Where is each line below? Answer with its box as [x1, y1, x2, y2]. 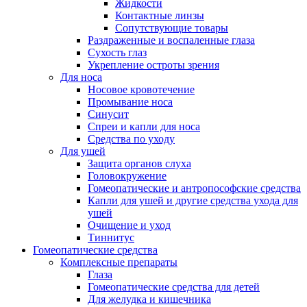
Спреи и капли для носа [88, 121, 200, 133]
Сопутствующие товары [115, 22, 228, 34]
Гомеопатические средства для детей [88, 281, 260, 293]
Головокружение [88, 170, 167, 182]
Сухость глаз [88, 47, 147, 59]
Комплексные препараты [60, 256, 177, 269]
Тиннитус [88, 232, 134, 244]
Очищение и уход [88, 219, 171, 232]
